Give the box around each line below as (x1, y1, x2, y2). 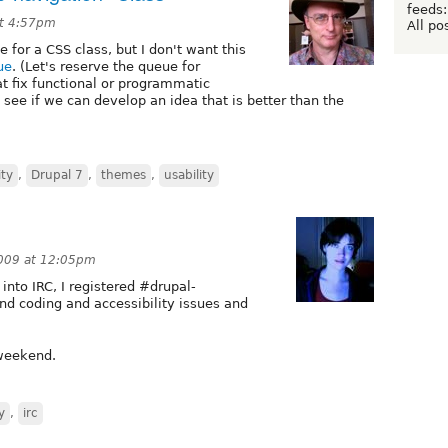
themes (101, 168, 146, 183)
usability (164, 168, 214, 183)
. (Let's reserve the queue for (12, 59, 200, 75)
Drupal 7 (31, 168, 83, 183)
